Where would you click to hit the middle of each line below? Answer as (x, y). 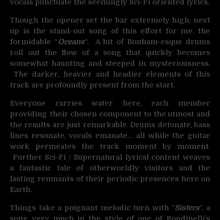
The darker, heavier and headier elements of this (110, 74)
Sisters (187, 208)
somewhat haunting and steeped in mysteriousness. (110, 63)
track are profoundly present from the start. (92, 85)
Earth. (21, 190)
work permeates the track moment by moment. (110, 146)
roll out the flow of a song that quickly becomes (110, 53)
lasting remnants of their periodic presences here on (110, 179)
